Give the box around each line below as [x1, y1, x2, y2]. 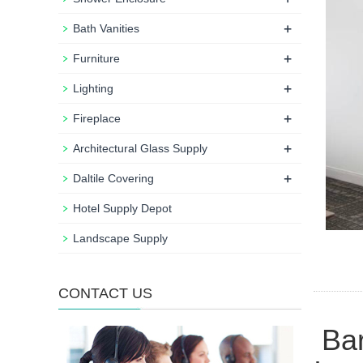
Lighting [73, 82, 113, 95]
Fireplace [73, 112, 121, 125]
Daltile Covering [73, 172, 154, 185]
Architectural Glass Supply [73, 142, 207, 155]
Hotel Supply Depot [73, 202, 172, 215]
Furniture [73, 52, 120, 65]
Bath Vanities [73, 22, 139, 35]
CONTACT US [58, 285, 152, 301]
